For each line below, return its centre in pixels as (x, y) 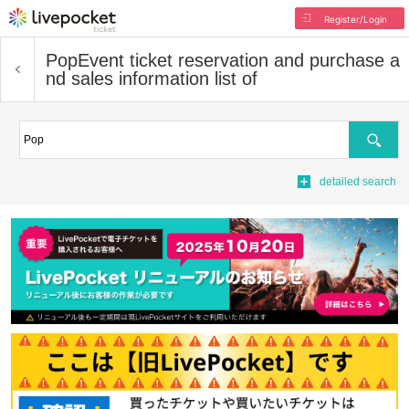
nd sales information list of (152, 79)
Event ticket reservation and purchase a (239, 60)
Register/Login (355, 19)
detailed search (358, 182)
